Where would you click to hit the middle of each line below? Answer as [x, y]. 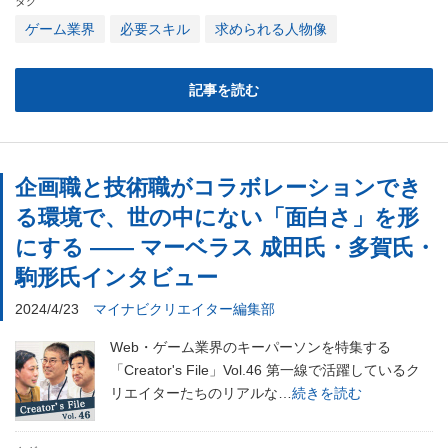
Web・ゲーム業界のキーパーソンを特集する [250, 347]
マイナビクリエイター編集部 [184, 309]
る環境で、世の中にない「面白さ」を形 [217, 217]
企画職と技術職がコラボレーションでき [218, 187]
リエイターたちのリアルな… [201, 393]
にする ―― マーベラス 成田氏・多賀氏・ [225, 247]
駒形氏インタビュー [116, 277]
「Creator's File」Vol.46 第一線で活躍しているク [265, 370]
